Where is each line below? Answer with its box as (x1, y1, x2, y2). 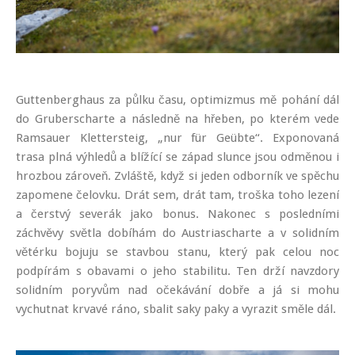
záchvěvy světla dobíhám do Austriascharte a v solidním (16, 226, 339, 241)
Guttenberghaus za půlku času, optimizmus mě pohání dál (16, 93, 339, 108)
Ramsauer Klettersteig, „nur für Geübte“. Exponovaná (16, 131, 339, 146)
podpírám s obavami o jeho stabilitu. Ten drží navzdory (16, 264, 339, 279)
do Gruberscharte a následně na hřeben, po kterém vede (16, 112, 339, 127)
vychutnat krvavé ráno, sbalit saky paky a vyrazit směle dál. (16, 302, 336, 317)
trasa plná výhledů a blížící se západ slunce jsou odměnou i (16, 150, 339, 165)
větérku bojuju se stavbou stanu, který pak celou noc (16, 245, 339, 260)
